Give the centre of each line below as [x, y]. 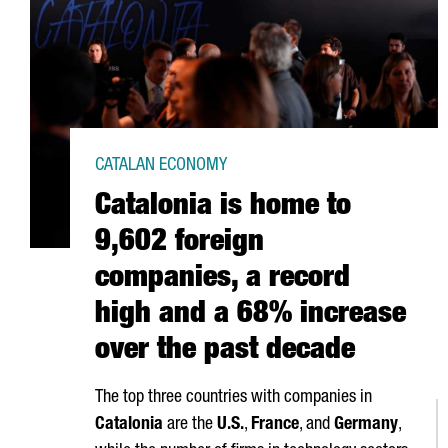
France [275, 425]
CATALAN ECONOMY [161, 166]
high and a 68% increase [250, 316]
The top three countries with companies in [233, 398]
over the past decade [225, 352]
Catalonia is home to [223, 208]
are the [190, 425]
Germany [366, 425]
